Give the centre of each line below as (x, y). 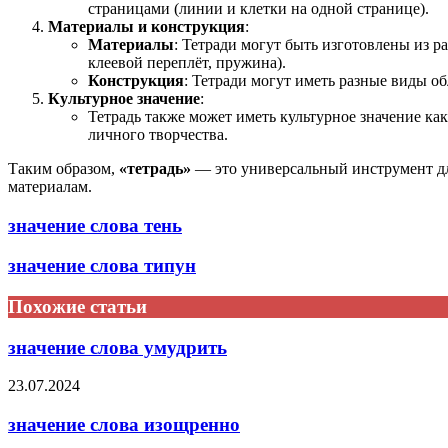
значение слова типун (102, 266)
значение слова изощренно (124, 425)
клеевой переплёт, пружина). (187, 62)
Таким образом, (63, 168)
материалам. (50, 186)
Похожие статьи (77, 306)
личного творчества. (158, 134)
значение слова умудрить (117, 347)
